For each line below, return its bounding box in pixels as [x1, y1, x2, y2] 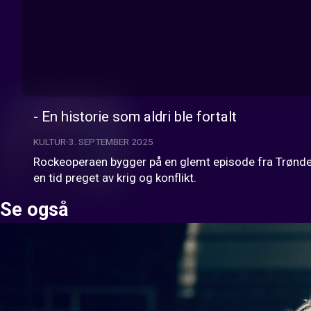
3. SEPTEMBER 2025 [69, 136, 153, 147]
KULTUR [33, 136, 66, 147]
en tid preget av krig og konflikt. [33, 171, 196, 185]
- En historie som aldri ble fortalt [33, 108, 237, 125]
